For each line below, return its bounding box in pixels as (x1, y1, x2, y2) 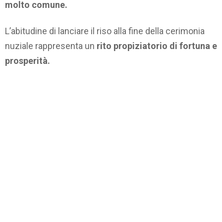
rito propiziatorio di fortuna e (97, 40, 217, 51)
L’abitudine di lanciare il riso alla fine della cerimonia (5, 25, 205, 36)
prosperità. (5, 55, 50, 66)
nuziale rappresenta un (5, 40, 97, 51)
